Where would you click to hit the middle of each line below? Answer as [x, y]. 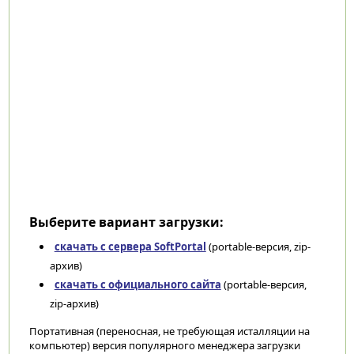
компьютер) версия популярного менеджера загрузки [164, 345]
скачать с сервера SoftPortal [130, 247]
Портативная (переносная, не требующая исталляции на [169, 331]
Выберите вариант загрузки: [126, 222]
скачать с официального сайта [137, 284]
